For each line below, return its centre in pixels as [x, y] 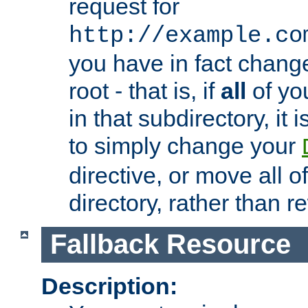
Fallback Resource [170, 244]
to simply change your [185, 145]
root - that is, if [145, 90]
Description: [109, 286]
